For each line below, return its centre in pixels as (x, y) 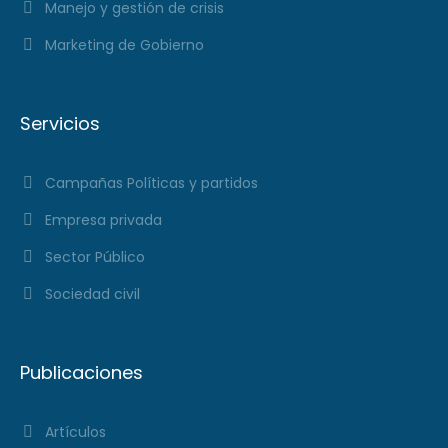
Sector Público (95, 257)
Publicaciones (82, 373)
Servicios (60, 124)
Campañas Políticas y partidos (152, 183)
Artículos (76, 432)
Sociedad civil (93, 294)
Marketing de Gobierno (125, 45)
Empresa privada (104, 220)
